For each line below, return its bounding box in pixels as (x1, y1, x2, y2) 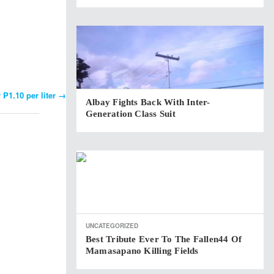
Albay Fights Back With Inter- (86, 97, 210, 107)
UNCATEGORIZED (86, 221, 138, 230)
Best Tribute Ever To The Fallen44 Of (86, 234, 242, 244)
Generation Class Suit (86, 109, 176, 119)
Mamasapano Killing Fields (86, 246, 199, 256)
